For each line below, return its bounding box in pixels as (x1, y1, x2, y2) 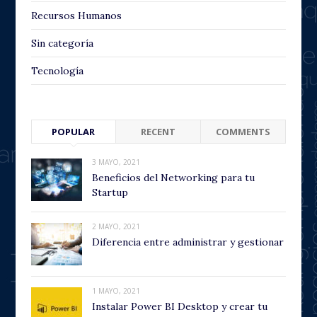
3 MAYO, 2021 (92, 156, 140, 167)
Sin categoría (31, 36, 93, 50)
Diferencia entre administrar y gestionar (92, 235, 284, 248)
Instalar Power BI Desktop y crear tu (92, 299, 267, 313)
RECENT (140, 125, 175, 138)
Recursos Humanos (31, 8, 122, 22)
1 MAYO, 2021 (92, 285, 140, 296)
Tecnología (31, 64, 83, 77)
